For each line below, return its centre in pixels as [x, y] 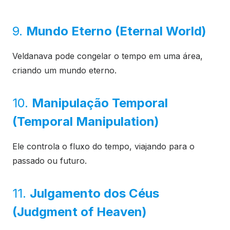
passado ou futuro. [50, 161]
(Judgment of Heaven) [80, 212]
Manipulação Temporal [100, 103]
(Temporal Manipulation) [86, 122]
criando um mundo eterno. [64, 71]
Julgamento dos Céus [94, 194]
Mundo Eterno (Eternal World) [116, 31]
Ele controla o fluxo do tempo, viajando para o [103, 147]
